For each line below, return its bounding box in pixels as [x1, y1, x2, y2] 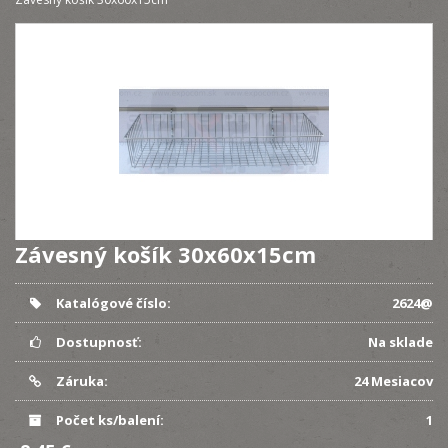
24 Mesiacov [354, 372, 433, 390]
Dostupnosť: [52, 333, 142, 351]
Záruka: [52, 372, 108, 390]
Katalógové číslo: [52, 294, 171, 312]
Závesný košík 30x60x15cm [15, 239, 316, 269]
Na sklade [368, 333, 433, 351]
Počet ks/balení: [52, 411, 164, 429]
